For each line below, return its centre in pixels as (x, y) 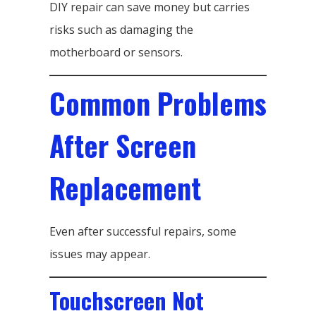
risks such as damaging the (121, 29)
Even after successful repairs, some (143, 231)
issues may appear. (100, 254)
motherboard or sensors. (116, 52)
